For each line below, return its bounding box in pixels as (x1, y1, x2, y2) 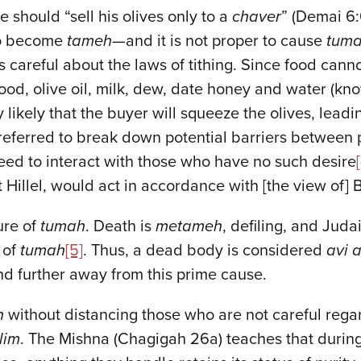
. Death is (85, 217, 156, 236)
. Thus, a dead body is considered (83, 241, 326, 260)
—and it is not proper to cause (112, 31, 326, 51)
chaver (232, 7, 281, 27)
